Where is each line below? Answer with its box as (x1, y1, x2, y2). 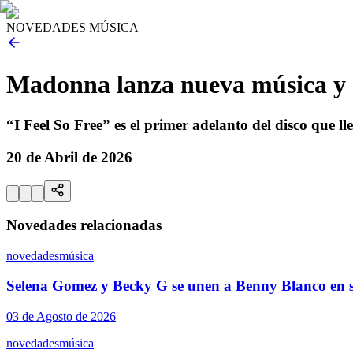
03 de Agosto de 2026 (6, 310, 116, 324)
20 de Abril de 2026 (6, 148, 132, 165)
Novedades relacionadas (6, 217, 162, 234)
